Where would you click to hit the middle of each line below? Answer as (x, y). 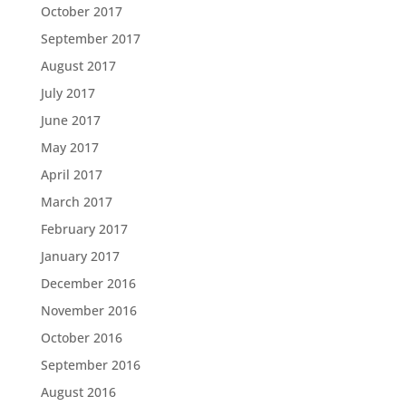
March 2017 (76, 202)
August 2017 (78, 66)
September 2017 (90, 39)
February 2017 (84, 229)
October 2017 (81, 11)
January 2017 (80, 256)
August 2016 (78, 392)
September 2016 (90, 365)
